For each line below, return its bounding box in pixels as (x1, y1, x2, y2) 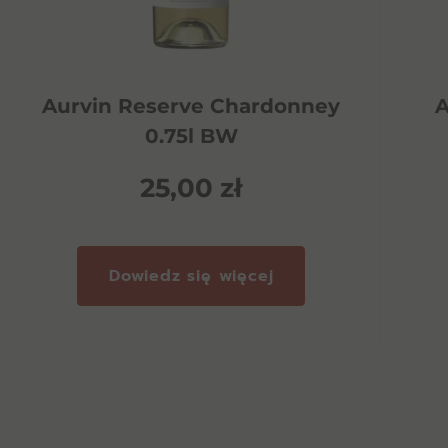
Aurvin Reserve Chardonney (42, 94, 341, 118)
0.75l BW (144, 124, 238, 148)
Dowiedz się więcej (108, 264, 274, 288)
